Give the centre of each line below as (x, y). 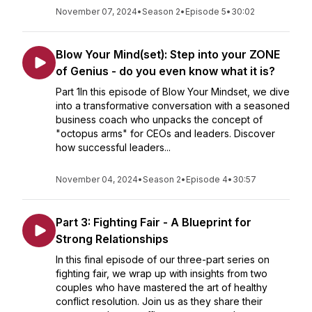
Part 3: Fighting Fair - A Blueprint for (154, 222)
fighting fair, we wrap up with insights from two (162, 273)
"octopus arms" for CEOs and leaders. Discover (165, 133)
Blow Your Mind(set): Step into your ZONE (168, 54)
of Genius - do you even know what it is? (165, 71)
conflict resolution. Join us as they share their (159, 301)
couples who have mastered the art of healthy (162, 287)
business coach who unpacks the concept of (159, 119)
